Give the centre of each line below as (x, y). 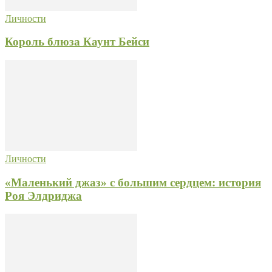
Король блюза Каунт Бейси (77, 42)
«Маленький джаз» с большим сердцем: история (133, 182)
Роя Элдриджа (43, 195)
